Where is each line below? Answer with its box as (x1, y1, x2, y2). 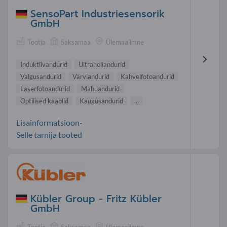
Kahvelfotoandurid (121, 72, 174, 81)
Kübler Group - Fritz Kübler (30, 191, 162, 206)
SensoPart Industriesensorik (30, 7, 165, 22)
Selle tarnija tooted (16, 130, 82, 140)
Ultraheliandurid (79, 60, 125, 69)
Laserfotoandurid (20, 85, 70, 93)
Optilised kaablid (20, 97, 68, 105)
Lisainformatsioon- (16, 118, 83, 128)
